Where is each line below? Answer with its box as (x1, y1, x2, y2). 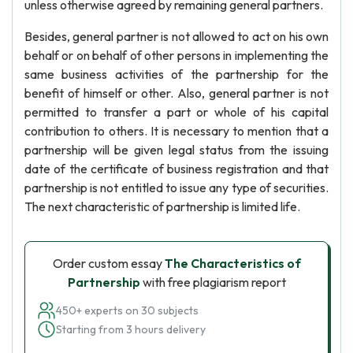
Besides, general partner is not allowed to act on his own (24, 28, 329, 44)
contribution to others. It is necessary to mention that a (24, 123, 329, 139)
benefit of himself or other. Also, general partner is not (24, 85, 329, 101)
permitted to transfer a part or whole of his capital (24, 104, 329, 120)
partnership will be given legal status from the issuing (24, 142, 329, 158)
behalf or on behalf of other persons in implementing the (24, 47, 329, 63)
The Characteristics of (164, 255, 301, 271)
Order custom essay (52, 255, 165, 271)
